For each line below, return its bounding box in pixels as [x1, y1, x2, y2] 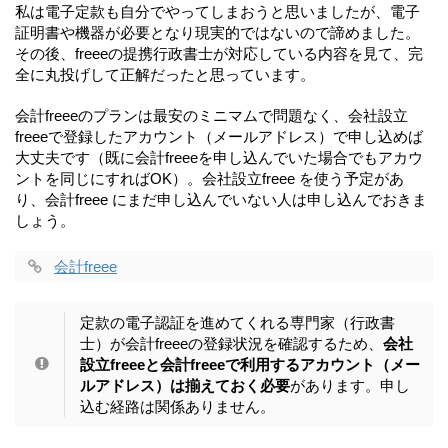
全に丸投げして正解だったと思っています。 [15, 65, 315, 83]
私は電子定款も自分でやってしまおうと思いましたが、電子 [15, 2, 420, 20]
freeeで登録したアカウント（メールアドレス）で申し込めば [15, 127, 423, 145]
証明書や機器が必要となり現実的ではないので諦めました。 [15, 23, 420, 41]
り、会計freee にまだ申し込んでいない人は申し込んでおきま [15, 190, 427, 208]
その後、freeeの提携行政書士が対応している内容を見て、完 [15, 44, 423, 62]
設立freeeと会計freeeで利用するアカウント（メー [80, 355, 420, 373]
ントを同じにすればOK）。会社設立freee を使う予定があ [15, 169, 404, 187]
